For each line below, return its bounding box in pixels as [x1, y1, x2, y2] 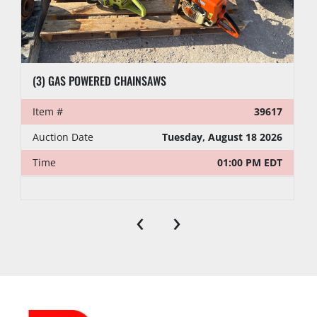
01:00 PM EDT [217, 156, 282, 170]
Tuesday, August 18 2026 [162, 130, 282, 144]
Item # [33, 105, 63, 119]
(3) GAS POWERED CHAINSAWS [33, 72, 166, 90]
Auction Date [33, 130, 93, 144]
